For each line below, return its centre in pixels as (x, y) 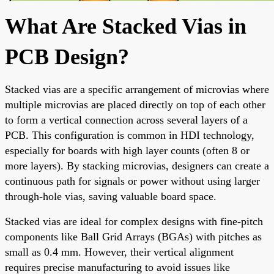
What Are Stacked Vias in (126, 26)
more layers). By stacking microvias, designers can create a (137, 165)
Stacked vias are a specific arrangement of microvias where (137, 89)
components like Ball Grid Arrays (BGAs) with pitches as (133, 236)
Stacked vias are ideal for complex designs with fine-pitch (134, 221)
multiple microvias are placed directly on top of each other (135, 104)
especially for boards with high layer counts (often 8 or (127, 150)
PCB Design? (67, 57)
